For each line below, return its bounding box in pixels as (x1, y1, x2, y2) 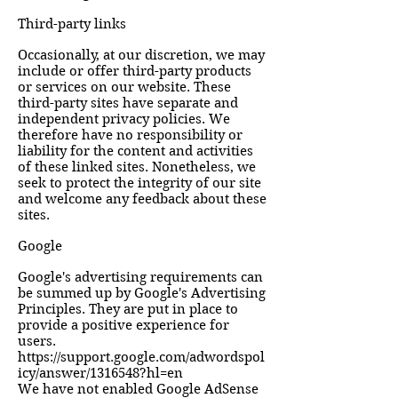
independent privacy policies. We (18, 111, 230, 127)
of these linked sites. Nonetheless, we (18, 159, 256, 175)
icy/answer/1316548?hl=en (18, 365, 187, 381)
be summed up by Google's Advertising (18, 285, 266, 301)
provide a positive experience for (18, 317, 229, 333)
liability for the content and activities (18, 143, 253, 159)
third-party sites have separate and (18, 95, 238, 111)
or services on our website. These (18, 79, 231, 95)
